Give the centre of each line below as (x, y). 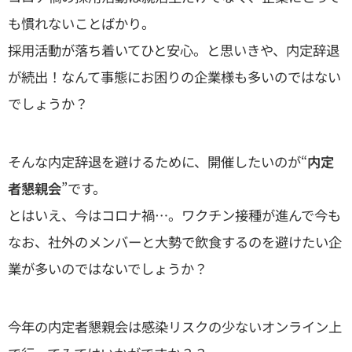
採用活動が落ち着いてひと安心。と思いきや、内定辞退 (174, 50)
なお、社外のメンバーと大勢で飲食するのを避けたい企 (175, 242)
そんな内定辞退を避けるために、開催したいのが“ (158, 162)
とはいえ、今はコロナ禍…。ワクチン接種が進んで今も (174, 215)
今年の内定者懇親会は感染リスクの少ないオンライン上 (175, 327)
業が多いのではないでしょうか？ (108, 269)
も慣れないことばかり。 (81, 24)
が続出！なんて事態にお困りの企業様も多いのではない (174, 77)
